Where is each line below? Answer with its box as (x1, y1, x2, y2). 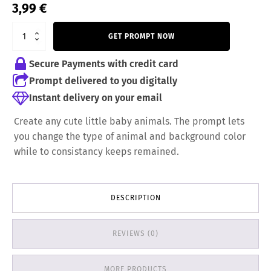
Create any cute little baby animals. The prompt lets (14, 115, 245, 127)
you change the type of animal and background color (14, 130, 246, 142)
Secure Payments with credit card (28, 58, 178, 70)
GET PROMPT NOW (108, 32, 175, 41)
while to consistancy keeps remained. (14, 145, 180, 157)
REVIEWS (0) (113, 229, 158, 238)
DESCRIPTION (110, 193, 161, 202)
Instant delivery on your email (28, 92, 162, 104)
